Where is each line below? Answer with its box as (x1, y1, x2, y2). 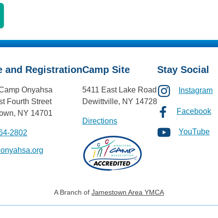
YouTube (179, 127, 210, 136)
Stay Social (157, 64, 209, 75)
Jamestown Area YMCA (91, 188, 164, 196)
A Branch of (54, 188, 91, 196)
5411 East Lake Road (82, 85, 157, 94)
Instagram (179, 86, 213, 95)
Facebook (177, 107, 211, 115)
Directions (82, 116, 117, 125)
